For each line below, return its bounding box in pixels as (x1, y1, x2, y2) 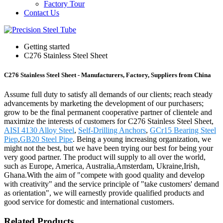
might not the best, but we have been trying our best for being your (4, 144, 213, 153)
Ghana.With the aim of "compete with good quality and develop (4, 171, 205, 180)
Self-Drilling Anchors (78, 126, 146, 135)
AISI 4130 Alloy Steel (4, 126, 74, 135)
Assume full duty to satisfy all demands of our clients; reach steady (4, 90, 213, 99)
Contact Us (24, 8, 59, 17)
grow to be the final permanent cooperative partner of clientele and (4, 108, 212, 117)
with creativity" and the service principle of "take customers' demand (4, 180, 219, 189)
